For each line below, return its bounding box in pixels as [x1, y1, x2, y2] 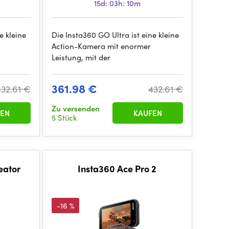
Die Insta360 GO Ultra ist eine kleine [51, 29, 179, 40]
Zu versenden [51, 103, 100, 114]
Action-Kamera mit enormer [51, 40, 151, 52]
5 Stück [51, 112, 77, 123]
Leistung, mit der [51, 52, 110, 63]
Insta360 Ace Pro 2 [78, 162, 157, 175]
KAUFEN [133, 107, 162, 119]
